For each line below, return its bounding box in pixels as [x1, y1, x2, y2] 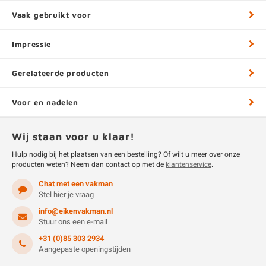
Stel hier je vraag [39, 189, 94, 200]
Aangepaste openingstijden [39, 243, 131, 255]
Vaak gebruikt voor [12, 10, 91, 20]
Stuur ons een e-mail [39, 216, 107, 227]
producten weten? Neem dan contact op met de [12, 159, 166, 170]
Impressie [12, 39, 51, 49]
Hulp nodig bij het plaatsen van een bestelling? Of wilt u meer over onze [12, 149, 240, 160]
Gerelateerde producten [12, 68, 109, 78]
